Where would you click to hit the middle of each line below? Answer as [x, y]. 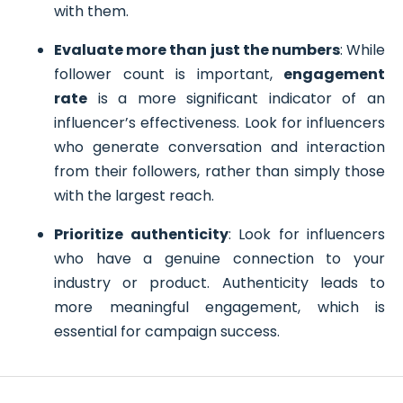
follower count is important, [169, 74]
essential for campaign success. [167, 331]
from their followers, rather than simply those [219, 171]
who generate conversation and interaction [219, 147]
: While [363, 49]
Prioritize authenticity [141, 234]
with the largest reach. [134, 195]
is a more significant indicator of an [236, 98]
